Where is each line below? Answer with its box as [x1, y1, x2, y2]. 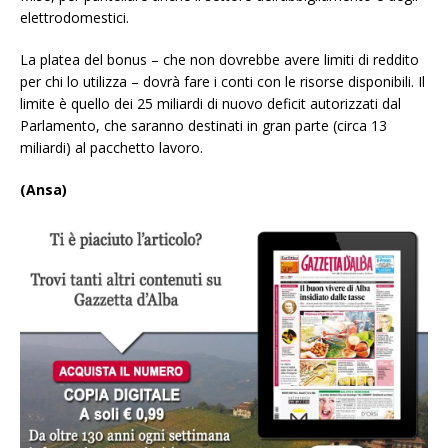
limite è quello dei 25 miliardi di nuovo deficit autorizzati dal [20, 94, 401, 114]
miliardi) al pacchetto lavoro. [20, 138, 203, 158]
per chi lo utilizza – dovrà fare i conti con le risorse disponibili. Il [20, 72, 425, 92]
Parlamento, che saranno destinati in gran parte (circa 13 [20, 116, 387, 136]
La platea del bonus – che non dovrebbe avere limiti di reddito [20, 50, 419, 70]
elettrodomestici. [20, 8, 129, 28]
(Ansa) [20, 180, 67, 200]
